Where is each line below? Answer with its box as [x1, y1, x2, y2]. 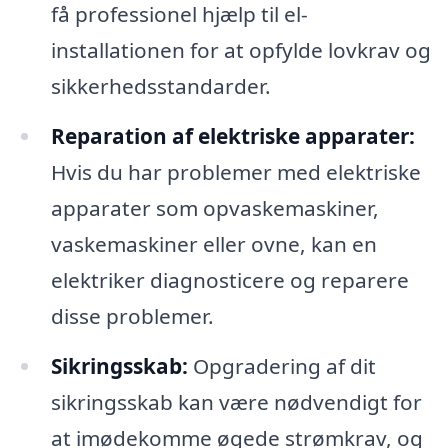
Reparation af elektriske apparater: [50, 121, 415, 150]
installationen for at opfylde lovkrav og [50, 35, 431, 64]
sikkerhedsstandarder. [50, 71, 271, 100]
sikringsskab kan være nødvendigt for [50, 387, 422, 416]
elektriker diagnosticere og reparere [50, 265, 409, 294]
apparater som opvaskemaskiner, [50, 193, 379, 222]
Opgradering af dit [187, 351, 376, 380]
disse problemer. [50, 301, 214, 330]
